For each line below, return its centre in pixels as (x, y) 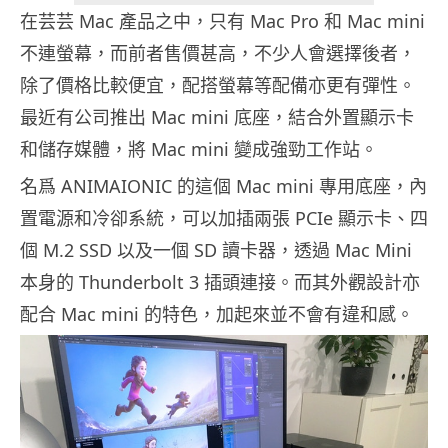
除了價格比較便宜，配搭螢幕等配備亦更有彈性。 (218, 85)
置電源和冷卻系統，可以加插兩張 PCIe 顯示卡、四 (224, 218)
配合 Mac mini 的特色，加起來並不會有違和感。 (217, 314)
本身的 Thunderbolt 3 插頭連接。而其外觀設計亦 (220, 282)
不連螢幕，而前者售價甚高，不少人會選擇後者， (218, 53)
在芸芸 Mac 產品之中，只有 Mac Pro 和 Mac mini (222, 21)
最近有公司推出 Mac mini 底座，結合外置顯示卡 (217, 117)
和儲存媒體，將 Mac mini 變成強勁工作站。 (199, 149)
